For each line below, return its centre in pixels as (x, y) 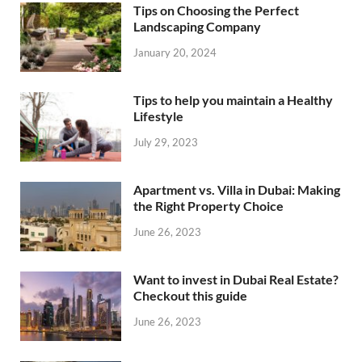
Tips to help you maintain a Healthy (233, 99)
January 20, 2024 (175, 52)
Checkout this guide (190, 296)
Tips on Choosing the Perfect (216, 10)
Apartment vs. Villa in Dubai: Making (237, 190)
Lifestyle (158, 116)
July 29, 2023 (166, 142)
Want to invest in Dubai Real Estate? (236, 280)
